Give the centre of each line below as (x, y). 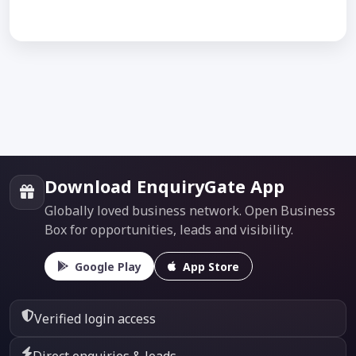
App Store (211, 266)
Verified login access (95, 318)
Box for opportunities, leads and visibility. (169, 229)
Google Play (108, 266)
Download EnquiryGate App (164, 186)
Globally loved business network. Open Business (190, 210)
